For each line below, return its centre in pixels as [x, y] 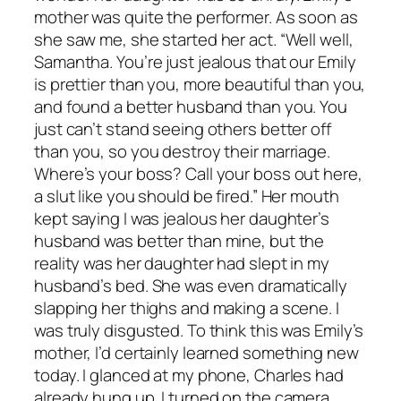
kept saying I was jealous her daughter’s [182, 219]
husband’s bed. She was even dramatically [191, 286]
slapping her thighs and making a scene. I [187, 308]
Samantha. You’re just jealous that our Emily [195, 62]
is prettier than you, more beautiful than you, [200, 85]
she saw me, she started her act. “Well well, [194, 40]
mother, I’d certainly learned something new [196, 353]
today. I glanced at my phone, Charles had [189, 375]
